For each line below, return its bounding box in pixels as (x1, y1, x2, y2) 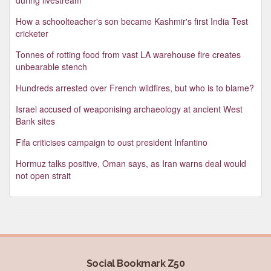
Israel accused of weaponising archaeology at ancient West (16, 102, 243, 115)
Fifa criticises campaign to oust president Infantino (16, 135, 207, 148)
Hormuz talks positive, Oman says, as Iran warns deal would (16, 157, 246, 169)
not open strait (16, 169, 71, 181)
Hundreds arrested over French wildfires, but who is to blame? (16, 81, 254, 94)
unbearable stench (16, 60, 87, 73)
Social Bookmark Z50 (86, 257, 185, 269)
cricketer (16, 27, 48, 39)
